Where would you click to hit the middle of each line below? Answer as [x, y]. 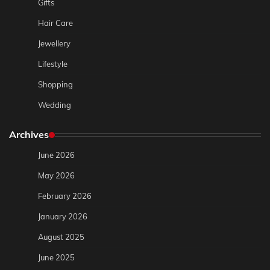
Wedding [55, 105]
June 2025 [56, 258]
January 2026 [63, 217]
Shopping [55, 85]
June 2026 [56, 155]
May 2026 [56, 176]
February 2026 [65, 196]
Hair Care [55, 23]
